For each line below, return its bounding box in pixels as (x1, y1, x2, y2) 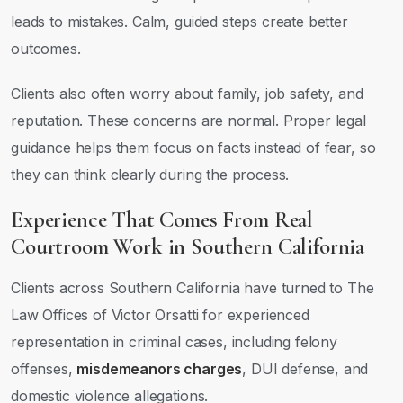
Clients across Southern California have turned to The (11, 279, 374, 297)
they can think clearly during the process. (11, 166, 290, 184)
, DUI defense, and (242, 360, 369, 378)
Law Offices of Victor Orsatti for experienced (11, 306, 309, 324)
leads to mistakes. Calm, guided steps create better (11, 13, 348, 31)
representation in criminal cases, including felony (11, 333, 337, 351)
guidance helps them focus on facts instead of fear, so (11, 139, 376, 157)
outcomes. (11, 40, 81, 58)
